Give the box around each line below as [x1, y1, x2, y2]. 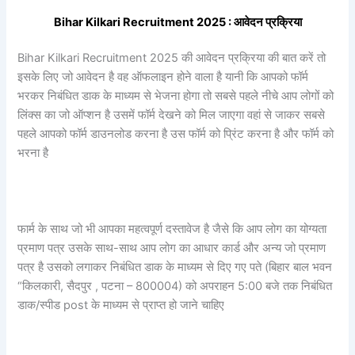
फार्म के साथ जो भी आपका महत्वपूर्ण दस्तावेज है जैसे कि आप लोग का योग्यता [17, 222, 327, 237]
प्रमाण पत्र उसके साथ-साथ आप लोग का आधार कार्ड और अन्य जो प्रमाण [17, 241, 326, 256]
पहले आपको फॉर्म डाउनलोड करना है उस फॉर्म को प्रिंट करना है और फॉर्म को [17, 127, 334, 142]
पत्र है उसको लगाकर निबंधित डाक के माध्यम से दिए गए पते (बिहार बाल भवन [17, 260, 333, 275]
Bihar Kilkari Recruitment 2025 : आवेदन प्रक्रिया [53, 14, 302, 29]
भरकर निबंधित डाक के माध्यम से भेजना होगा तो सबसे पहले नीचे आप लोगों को [17, 89, 334, 104]
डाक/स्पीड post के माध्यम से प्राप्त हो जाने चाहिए [17, 298, 228, 313]
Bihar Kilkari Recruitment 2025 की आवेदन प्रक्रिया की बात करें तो [17, 51, 326, 66]
